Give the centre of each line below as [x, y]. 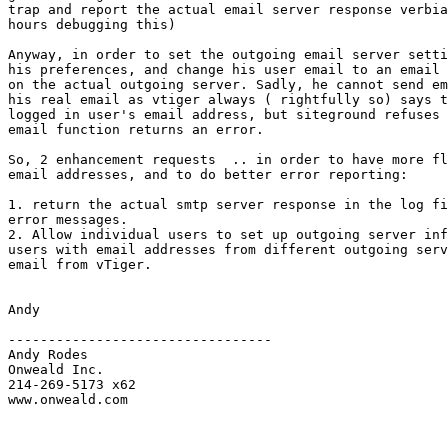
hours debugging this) [92, 25]
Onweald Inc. [56, 370]
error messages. [68, 220]
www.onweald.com [68, 400]
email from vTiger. [80, 265]
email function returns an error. [136, 130]
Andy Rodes [48, 355]
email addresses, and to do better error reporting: [208, 175]
